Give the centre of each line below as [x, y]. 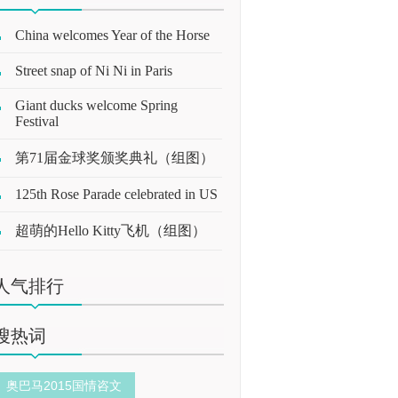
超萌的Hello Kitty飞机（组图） [111, 230]
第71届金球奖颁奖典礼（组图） [115, 157]
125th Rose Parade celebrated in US [116, 194]
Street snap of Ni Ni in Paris [94, 70]
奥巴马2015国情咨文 [64, 385]
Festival [37, 121]
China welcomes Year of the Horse [112, 35]
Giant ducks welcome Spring [96, 105]
